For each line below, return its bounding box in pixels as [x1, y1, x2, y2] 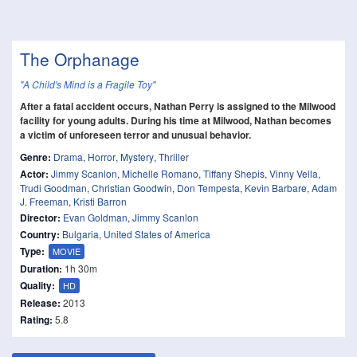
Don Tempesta [177, 181, 240, 194]
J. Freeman [20, 194, 69, 208]
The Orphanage [20, 47, 139, 71]
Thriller [159, 150, 189, 163]
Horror [88, 150, 116, 163]
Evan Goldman [63, 210, 127, 224]
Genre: [20, 150, 51, 164]
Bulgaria [62, 227, 99, 241]
